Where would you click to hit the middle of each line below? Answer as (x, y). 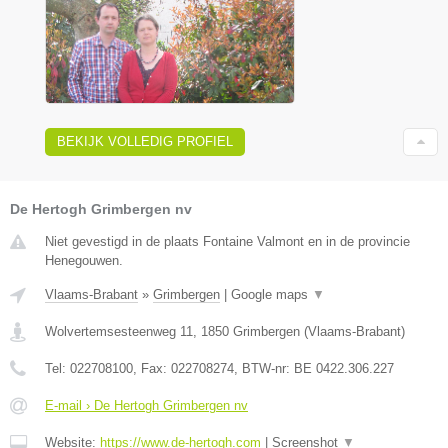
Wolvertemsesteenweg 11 (119, 331)
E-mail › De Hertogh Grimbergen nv (146, 405)
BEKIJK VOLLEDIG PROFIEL (145, 141)
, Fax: (152, 368)
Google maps (271, 294)
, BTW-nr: (264, 368)
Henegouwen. (84, 260)
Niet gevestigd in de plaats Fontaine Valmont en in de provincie (227, 241)
